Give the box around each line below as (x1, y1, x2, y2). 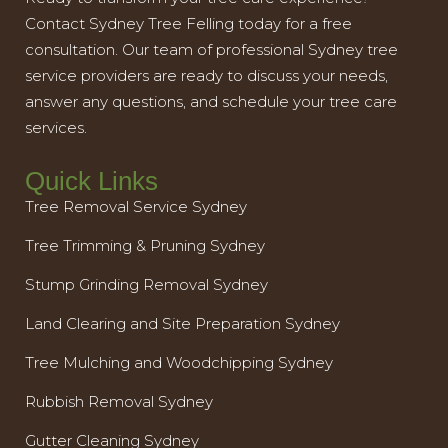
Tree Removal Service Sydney (25, 197, 247, 217)
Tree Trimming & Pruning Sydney (25, 236, 265, 256)
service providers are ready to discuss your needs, (25, 66, 388, 86)
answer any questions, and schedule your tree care (25, 92, 397, 112)
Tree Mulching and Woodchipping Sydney (25, 353, 333, 373)
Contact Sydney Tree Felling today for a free (25, 14, 352, 34)
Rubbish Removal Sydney (25, 392, 213, 412)
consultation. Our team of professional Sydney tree (25, 40, 398, 60)
